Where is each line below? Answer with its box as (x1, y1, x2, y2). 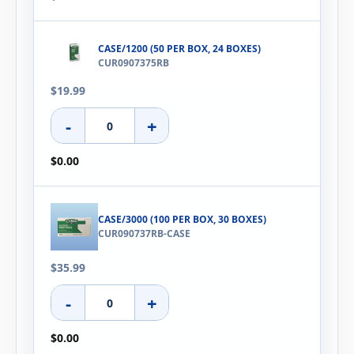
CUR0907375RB (98, 55, 169, 70)
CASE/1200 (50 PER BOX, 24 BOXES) (98, 41, 261, 55)
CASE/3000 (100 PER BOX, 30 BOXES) (98, 213, 266, 227)
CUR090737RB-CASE (98, 227, 190, 241)
